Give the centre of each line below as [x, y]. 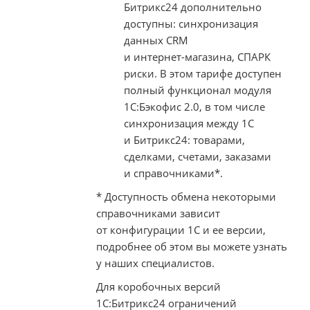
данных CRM [156, 40]
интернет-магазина [183, 56]
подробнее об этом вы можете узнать [192, 246]
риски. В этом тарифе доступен [203, 73]
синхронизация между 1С [189, 123]
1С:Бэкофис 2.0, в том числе [194, 106]
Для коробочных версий [158, 286]
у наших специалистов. [155, 263]
